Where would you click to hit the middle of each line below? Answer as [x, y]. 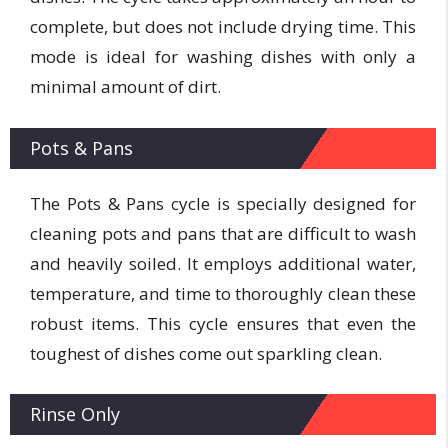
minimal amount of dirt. [125, 86]
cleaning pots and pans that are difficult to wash [223, 233]
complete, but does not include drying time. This [223, 26]
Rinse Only [75, 414]
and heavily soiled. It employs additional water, [223, 263]
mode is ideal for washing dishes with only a [223, 56]
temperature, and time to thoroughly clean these [223, 293]
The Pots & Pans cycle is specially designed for [223, 203]
